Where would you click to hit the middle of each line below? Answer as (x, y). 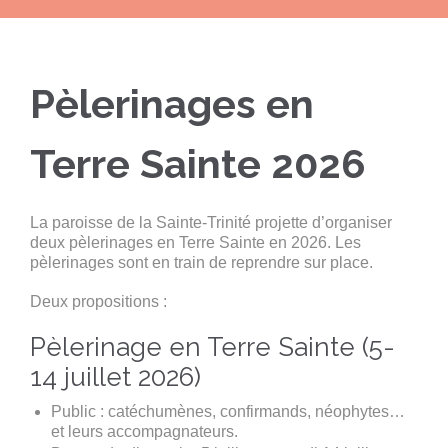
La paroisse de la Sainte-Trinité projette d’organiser (211, 223)
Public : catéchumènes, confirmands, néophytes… (227, 411)
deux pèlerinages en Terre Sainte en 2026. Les (195, 243)
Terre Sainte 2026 (198, 163)
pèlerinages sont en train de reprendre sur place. (201, 263)
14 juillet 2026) (115, 376)
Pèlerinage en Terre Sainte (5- (212, 346)
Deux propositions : (98, 302)
